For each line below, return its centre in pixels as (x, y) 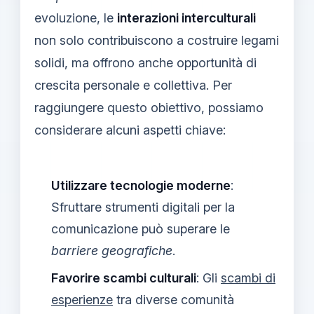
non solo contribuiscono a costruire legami (157, 40)
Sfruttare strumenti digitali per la (143, 207)
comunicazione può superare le (141, 228)
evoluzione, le (76, 18)
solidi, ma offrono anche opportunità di (145, 62)
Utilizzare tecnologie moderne (141, 185)
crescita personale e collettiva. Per (133, 85)
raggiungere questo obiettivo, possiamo (149, 107)
